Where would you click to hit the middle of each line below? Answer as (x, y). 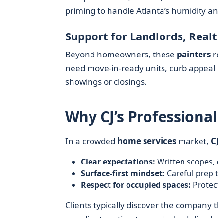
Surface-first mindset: (123, 173)
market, (193, 141)
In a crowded (91, 141)
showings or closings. (106, 82)
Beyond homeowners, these (121, 54)
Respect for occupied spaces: (136, 185)
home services (146, 141)
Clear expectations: (118, 162)
